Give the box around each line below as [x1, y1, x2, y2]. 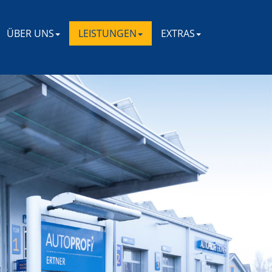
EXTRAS [161, 27, 195, 40]
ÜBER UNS [7, 27, 54, 40]
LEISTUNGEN [78, 27, 137, 40]
